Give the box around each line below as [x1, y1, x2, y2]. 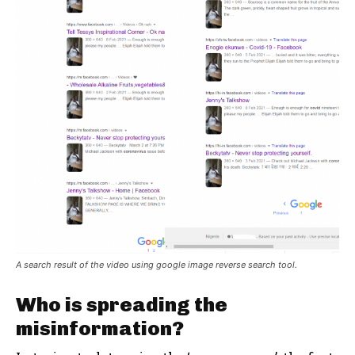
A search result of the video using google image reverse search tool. [16, 259, 297, 271]
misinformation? [16, 316, 184, 341]
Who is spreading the [16, 292, 227, 317]
